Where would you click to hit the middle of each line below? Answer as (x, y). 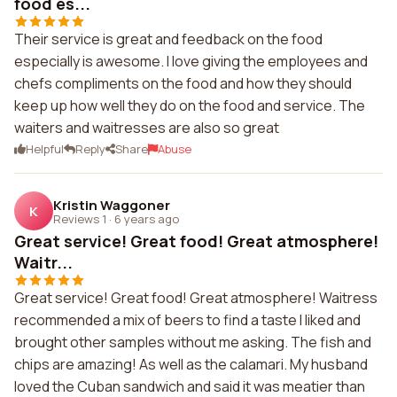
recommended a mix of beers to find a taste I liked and (187, 320)
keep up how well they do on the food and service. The (190, 105)
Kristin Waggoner (112, 205)
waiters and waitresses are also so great (147, 128)
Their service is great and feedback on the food (168, 39)
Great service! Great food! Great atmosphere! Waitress (196, 298)
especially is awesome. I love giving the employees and (191, 61)
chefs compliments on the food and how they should (183, 83)
